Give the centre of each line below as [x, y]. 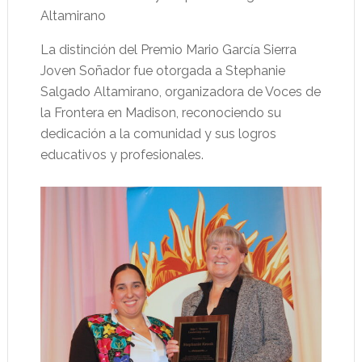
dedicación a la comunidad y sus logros [158, 133]
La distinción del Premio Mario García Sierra [168, 49]
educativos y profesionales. [122, 154]
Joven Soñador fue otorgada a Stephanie [162, 70]
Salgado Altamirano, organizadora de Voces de [180, 91]
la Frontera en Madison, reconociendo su [160, 112]
